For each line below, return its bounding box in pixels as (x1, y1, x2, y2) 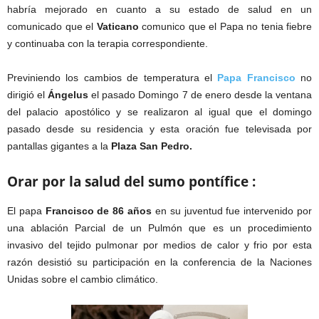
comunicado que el (7, 20, 97, 32)
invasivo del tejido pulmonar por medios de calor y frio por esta (7, 239, 312, 251)
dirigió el (7, 88, 46, 100)
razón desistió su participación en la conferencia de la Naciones (7, 256, 312, 268)
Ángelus (45, 88, 89, 100)
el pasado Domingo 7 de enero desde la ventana (88, 88, 313, 100)
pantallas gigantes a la (7, 140, 111, 152)
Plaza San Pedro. (111, 140, 192, 152)
